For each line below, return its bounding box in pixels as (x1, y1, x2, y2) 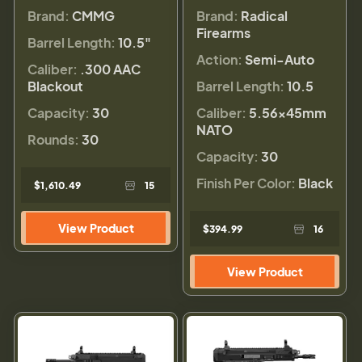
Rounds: (27, 130, 79, 148)
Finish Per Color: (196, 174, 296, 192)
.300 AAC (80, 60, 141, 78)
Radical (241, 6, 288, 24)
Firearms (196, 23, 250, 41)
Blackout (27, 77, 83, 95)
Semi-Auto (245, 50, 314, 68)
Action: (196, 50, 242, 68)
